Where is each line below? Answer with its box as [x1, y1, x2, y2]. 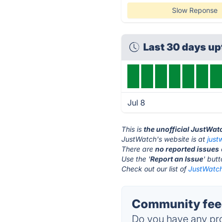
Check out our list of [121, 165, 189, 173]
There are [121, 145, 156, 153]
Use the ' [121, 155, 151, 163]
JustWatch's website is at [121, 135, 208, 143]
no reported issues [155, 145, 220, 153]
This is [121, 125, 144, 133]
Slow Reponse [171, 6, 218, 14]
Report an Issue [150, 155, 204, 163]
